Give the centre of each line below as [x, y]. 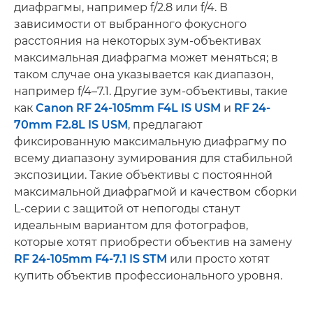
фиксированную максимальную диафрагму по [150, 141]
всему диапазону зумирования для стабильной [153, 158]
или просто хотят [218, 259]
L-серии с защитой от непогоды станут [127, 209]
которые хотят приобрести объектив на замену [153, 242]
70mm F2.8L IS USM [71, 125]
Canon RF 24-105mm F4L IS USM [128, 108]
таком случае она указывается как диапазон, [144, 74]
